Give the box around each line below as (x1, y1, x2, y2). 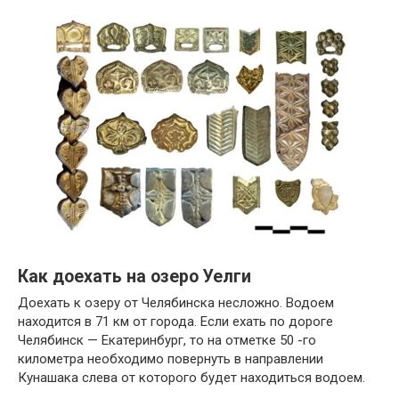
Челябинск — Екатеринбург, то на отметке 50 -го (18, 332, 316, 349)
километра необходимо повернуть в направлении (18, 351, 323, 368)
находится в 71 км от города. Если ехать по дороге (18, 313, 333, 330)
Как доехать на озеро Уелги (18, 265, 251, 287)
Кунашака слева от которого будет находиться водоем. (18, 370, 365, 387)
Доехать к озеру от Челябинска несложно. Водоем (18, 295, 334, 312)
